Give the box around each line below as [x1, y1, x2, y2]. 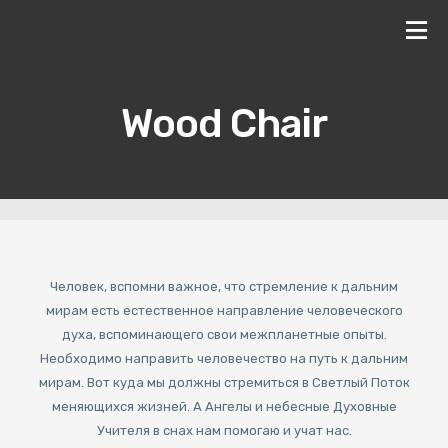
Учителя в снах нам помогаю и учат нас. [96, 423, 352, 438]
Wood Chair [121, 100, 327, 147]
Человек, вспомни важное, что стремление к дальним [50, 279, 398, 294]
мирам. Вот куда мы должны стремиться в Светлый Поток [38, 375, 410, 390]
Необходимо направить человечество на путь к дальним [40, 351, 408, 366]
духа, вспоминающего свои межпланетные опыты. [61, 327, 387, 342]
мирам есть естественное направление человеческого [45, 303, 403, 318]
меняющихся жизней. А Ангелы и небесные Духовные [51, 399, 397, 414]
